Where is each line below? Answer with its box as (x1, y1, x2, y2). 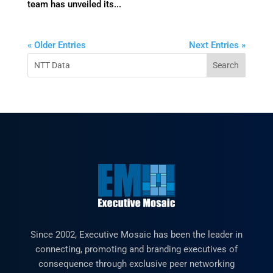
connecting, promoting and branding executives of (35, 244, 238, 255)
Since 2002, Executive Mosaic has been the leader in (30, 229, 243, 240)
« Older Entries (27, 40, 86, 51)
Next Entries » (189, 40, 246, 51)
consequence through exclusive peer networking (38, 258, 235, 269)
